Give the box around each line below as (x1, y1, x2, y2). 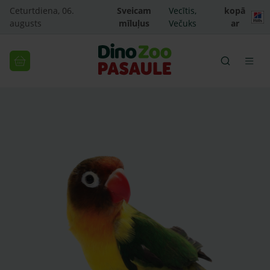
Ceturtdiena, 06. (10, 5, 74, 16)
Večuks (169, 17, 197, 29)
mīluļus (118, 17, 149, 29)
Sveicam (116, 5, 151, 16)
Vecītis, (169, 5, 197, 16)
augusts (10, 17, 42, 29)
